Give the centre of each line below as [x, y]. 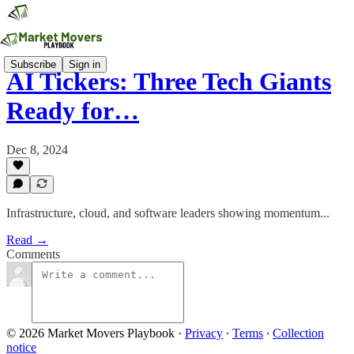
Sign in [85, 64]
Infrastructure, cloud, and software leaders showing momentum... [168, 213]
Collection [298, 333]
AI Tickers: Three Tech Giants [169, 82]
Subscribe [33, 64]
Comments [33, 254]
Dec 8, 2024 [37, 149]
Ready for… [73, 111]
